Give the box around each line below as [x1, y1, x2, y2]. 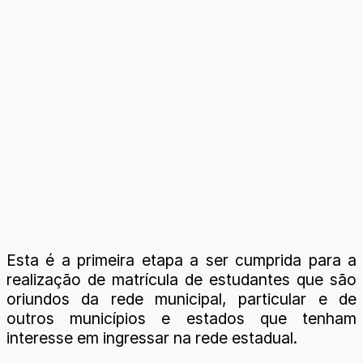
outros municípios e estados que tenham [6, 308, 357, 328]
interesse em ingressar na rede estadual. [6, 327, 297, 348]
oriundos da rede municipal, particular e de [6, 288, 357, 309]
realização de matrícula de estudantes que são [6, 269, 357, 289]
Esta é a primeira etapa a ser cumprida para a [6, 250, 357, 270]
